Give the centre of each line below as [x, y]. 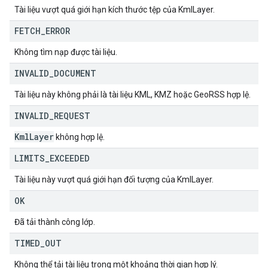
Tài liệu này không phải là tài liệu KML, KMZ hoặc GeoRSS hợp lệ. [133, 95]
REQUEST [72, 116]
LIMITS [30, 159]
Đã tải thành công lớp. [55, 222]
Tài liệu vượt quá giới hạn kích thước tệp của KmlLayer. [115, 10]
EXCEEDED [70, 159]
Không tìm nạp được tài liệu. [66, 52]
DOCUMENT [75, 74]
